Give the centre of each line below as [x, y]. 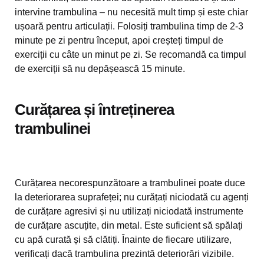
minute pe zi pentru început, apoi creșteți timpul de [119, 40]
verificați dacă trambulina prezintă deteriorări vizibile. [124, 254]
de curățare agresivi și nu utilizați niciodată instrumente [129, 211]
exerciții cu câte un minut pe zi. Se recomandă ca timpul [131, 55]
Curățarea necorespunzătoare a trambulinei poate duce [130, 183]
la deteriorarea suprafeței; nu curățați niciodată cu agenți [132, 197]
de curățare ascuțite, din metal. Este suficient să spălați [129, 225]
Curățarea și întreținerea [94, 110]
